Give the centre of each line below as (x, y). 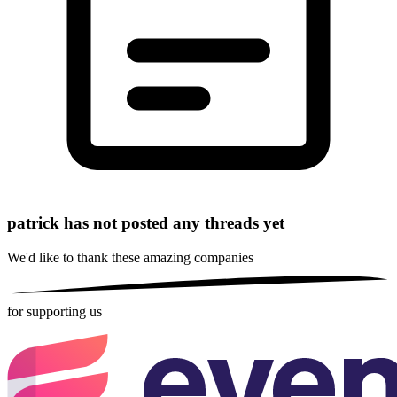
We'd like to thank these (75, 258)
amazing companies (198, 258)
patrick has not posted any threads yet (146, 223)
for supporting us (54, 312)
